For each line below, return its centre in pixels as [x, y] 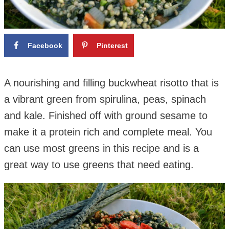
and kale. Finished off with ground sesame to [106, 115]
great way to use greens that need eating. [99, 164]
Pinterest [112, 45]
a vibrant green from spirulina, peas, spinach [105, 99]
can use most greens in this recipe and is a [101, 148]
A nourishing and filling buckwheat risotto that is [111, 83]
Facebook [45, 45]
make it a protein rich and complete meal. [98, 132]
